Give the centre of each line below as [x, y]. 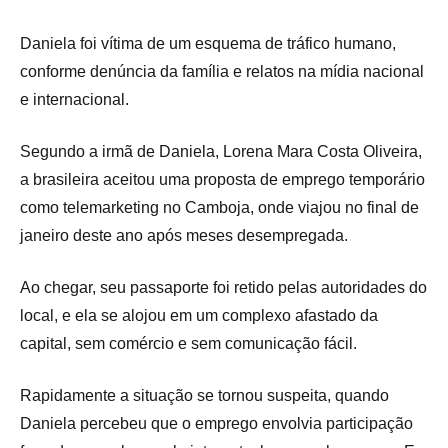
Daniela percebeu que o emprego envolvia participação [216, 424]
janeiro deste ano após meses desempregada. [184, 236]
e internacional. [74, 100]
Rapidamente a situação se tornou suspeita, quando [204, 396]
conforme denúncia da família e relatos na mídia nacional [222, 72]
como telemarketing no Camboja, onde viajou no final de [219, 208]
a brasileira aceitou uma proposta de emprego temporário [222, 180]
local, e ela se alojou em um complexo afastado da [199, 316]
